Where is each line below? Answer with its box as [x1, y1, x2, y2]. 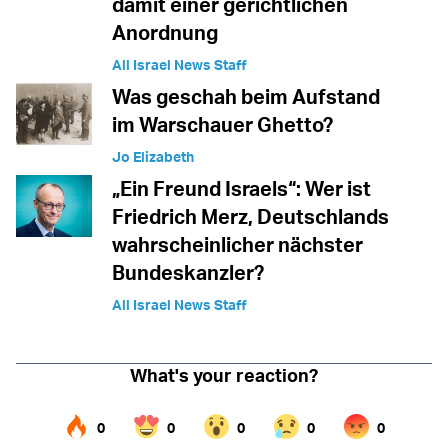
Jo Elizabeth [112, 148, 194, 166]
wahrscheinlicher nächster [112, 232, 363, 258]
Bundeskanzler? [112, 260, 264, 286]
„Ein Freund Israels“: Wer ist [112, 176, 371, 202]
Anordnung [112, 20, 218, 46]
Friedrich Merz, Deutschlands [112, 204, 389, 230]
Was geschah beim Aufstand [112, 84, 380, 110]
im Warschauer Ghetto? [112, 112, 333, 138]
